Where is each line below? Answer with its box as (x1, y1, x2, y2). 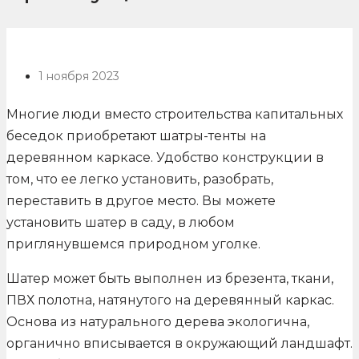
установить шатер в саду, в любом (6, 215, 235, 231)
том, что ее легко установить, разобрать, (6, 171, 273, 188)
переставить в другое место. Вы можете (6, 193, 276, 209)
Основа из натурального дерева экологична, (6, 314, 309, 330)
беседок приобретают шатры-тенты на (6, 128, 266, 144)
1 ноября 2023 (38, 69, 119, 84)
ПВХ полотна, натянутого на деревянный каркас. (6, 292, 334, 309)
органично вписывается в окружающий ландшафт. (6, 336, 353, 352)
